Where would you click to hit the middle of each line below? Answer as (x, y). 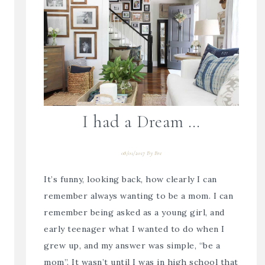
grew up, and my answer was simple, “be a (132, 245)
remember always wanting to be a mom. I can (139, 195)
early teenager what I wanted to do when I (134, 229)
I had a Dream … (141, 121)
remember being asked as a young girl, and (134, 212)
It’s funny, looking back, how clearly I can (130, 179)
